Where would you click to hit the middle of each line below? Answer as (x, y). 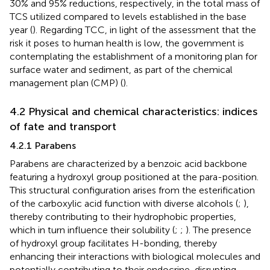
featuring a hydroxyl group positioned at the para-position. (134, 177)
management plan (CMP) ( (66, 83)
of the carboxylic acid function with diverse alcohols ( (124, 203)
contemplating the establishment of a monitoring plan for (133, 56)
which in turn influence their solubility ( (92, 230)
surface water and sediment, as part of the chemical (121, 69)
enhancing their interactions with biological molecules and (135, 256)
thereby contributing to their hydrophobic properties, (123, 216)
